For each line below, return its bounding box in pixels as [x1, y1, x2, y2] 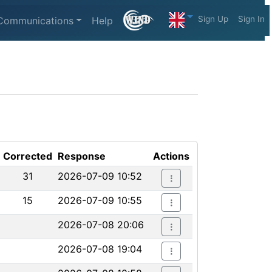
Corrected [2, 150, 52, 162]
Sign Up [197, 14, 228, 24]
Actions [152, 150, 189, 162]
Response [58, 150, 106, 162]
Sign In [237, 14, 265, 24]
